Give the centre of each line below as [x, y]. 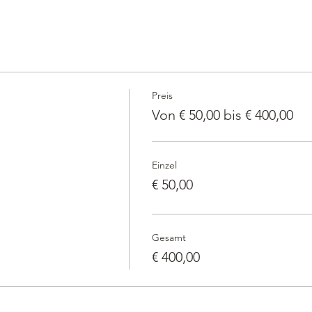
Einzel [164, 165]
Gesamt [169, 237]
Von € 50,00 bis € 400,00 [222, 115]
